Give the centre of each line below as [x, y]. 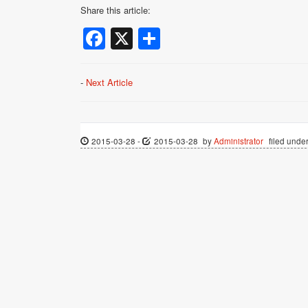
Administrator [239, 141]
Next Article [109, 82]
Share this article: [115, 10]
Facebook [154, 39]
